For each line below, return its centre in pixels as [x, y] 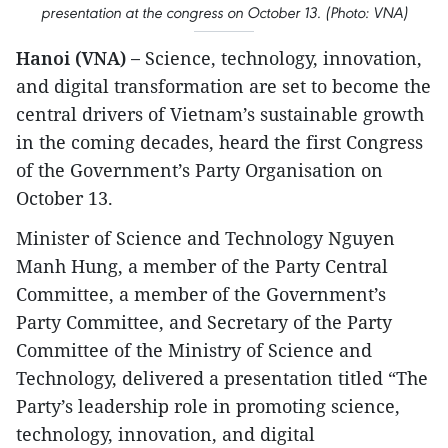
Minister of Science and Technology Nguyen [205, 238]
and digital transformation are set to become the [223, 86]
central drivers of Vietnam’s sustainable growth [220, 114]
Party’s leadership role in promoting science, [208, 406]
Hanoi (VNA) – [80, 58]
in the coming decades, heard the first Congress [219, 142]
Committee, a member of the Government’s [201, 294]
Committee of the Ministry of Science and [194, 350]
